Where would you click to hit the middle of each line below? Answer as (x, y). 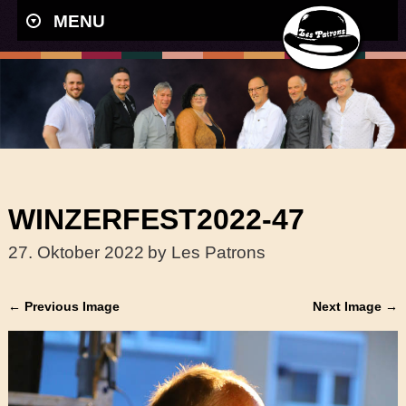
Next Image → (356, 306)
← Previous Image (63, 306)
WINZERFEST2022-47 (156, 219)
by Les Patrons (206, 252)
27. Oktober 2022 (76, 252)
